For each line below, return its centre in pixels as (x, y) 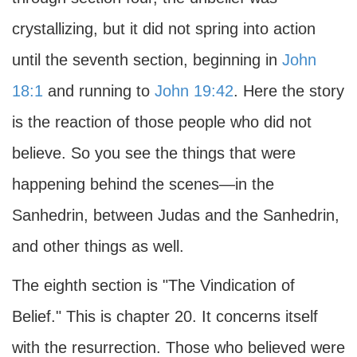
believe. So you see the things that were (154, 153)
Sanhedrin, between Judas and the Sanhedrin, (176, 215)
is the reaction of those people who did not (162, 122)
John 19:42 (194, 91)
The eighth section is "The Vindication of (153, 285)
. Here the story (289, 91)
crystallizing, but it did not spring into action (164, 29)
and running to (99, 91)
